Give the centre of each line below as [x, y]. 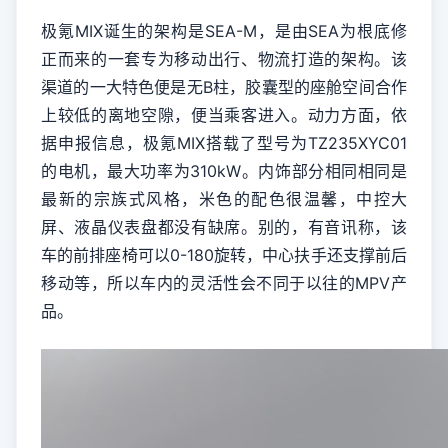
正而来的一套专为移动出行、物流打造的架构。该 [224, 59]
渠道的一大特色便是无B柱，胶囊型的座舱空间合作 [224, 87]
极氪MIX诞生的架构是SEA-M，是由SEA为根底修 [224, 31]
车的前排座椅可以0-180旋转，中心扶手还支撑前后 [224, 255]
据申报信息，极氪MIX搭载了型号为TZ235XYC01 [224, 143]
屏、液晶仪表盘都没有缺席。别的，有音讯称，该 [224, 227]
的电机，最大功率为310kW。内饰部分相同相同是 [224, 171]
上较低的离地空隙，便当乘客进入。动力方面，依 [224, 115]
